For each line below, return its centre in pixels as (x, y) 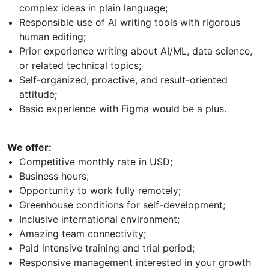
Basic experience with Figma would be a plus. (123, 109)
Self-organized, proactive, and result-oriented (123, 80)
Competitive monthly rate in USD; (96, 162)
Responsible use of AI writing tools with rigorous (130, 23)
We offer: (29, 147)
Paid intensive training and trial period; (107, 248)
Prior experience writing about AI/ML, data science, (136, 51)
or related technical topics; (80, 66)
